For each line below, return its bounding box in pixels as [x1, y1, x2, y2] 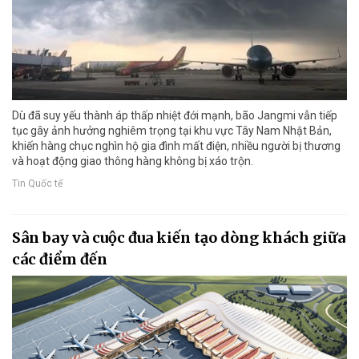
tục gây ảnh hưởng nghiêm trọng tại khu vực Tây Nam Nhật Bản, [12, 124, 332, 138]
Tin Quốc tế [12, 177, 63, 189]
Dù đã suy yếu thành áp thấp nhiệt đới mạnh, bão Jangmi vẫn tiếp [12, 109, 337, 123]
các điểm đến [12, 250, 107, 269]
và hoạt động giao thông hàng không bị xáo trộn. [12, 155, 253, 168]
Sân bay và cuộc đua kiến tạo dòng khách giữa [12, 228, 345, 248]
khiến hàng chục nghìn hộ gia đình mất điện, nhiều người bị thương [12, 139, 341, 153]
